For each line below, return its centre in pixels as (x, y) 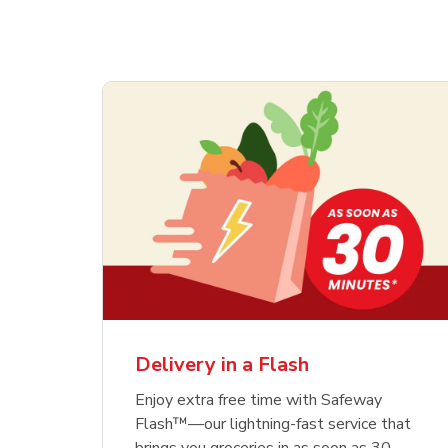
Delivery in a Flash (222, 365)
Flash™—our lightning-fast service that (273, 424)
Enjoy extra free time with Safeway (259, 400)
